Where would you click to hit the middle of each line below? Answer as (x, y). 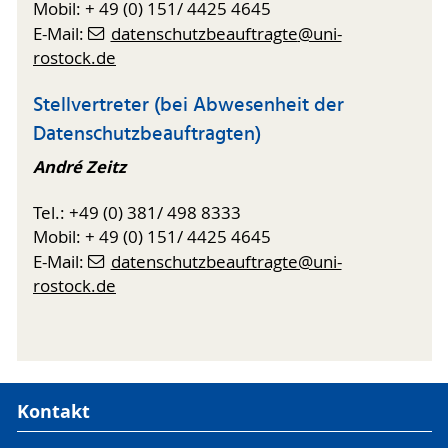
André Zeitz (79, 167)
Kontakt (53, 412)
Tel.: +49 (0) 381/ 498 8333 (137, 213)
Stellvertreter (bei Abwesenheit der (188, 105)
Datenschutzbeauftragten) (147, 134)
